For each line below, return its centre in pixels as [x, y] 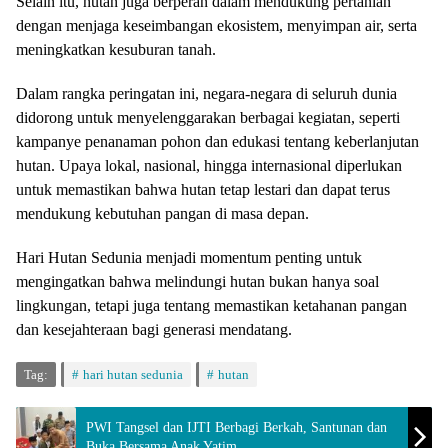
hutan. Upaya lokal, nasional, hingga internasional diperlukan [209, 166]
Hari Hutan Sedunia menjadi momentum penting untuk [189, 258]
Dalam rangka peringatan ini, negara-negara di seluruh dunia [206, 94]
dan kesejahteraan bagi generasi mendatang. [154, 330]
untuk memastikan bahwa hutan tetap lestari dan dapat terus [203, 190]
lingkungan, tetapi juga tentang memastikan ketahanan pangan [211, 306]
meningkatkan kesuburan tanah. [116, 50]
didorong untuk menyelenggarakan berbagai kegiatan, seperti [208, 118]
